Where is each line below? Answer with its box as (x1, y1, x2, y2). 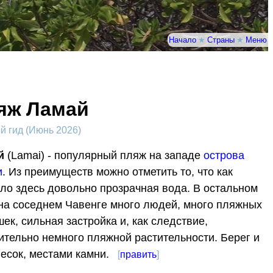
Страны (207, 34, 235, 45)
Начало (169, 34, 196, 45)
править (119, 249, 157, 260)
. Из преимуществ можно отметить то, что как (2, 166, 233, 179)
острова (203, 149, 244, 162)
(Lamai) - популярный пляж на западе (4, 149, 204, 162)
